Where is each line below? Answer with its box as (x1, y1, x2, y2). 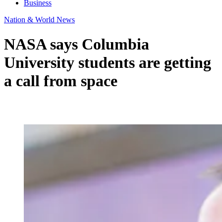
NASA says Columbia (4, 35, 149, 53)
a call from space (4, 71, 117, 90)
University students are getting (4, 53, 211, 71)
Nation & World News (4, 15, 75, 24)
